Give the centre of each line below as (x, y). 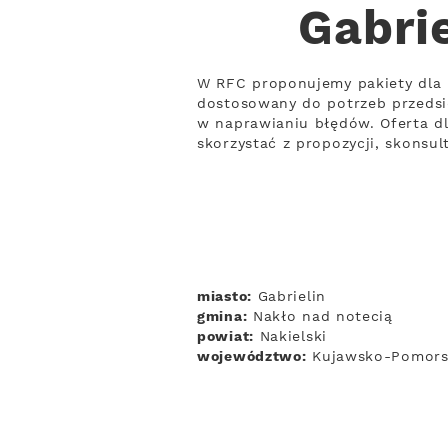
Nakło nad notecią (320, 317)
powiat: (225, 337)
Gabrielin (288, 297)
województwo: (252, 357)
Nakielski (290, 337)
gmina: (222, 317)
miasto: (224, 297)
